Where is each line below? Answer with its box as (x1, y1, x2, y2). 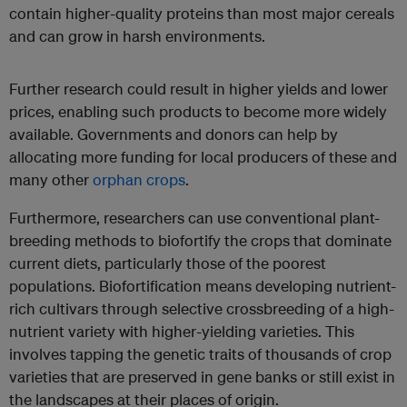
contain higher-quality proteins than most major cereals (9, 4, 394, 24)
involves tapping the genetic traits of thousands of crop (9, 344, 392, 364)
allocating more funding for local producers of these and (9, 147, 397, 167)
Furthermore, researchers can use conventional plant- (9, 208, 380, 228)
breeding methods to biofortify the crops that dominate (9, 231, 392, 251)
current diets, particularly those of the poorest (9, 253, 326, 273)
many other (9, 170, 93, 190)
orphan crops (93, 170, 185, 190)
